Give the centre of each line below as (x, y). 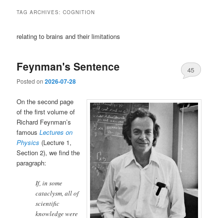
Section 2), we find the (48, 152)
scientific (48, 203)
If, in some (49, 183)
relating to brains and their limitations (69, 36)
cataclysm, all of (57, 193)
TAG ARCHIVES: (40, 12)
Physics (28, 142)
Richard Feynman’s (44, 122)
